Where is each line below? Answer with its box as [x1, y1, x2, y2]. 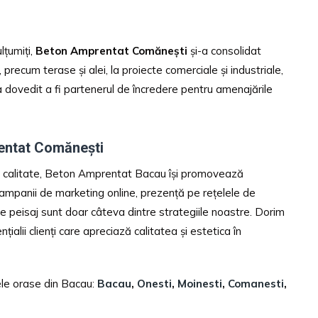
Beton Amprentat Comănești [35, 43, 187, 57]
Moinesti [177, 276, 222, 290]
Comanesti [228, 276, 284, 290]
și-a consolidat [187, 43, 261, 57]
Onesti [137, 276, 172, 290]
